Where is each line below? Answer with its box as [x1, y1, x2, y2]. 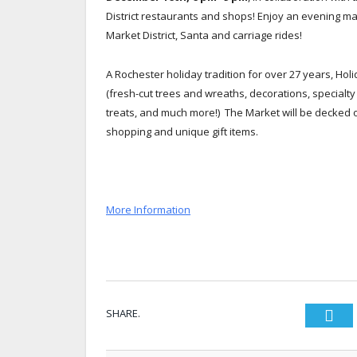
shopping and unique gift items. [106, 124, 258, 139]
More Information [106, 202, 190, 217]
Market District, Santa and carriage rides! [106, 27, 302, 42]
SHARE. [106, 306, 140, 321]
